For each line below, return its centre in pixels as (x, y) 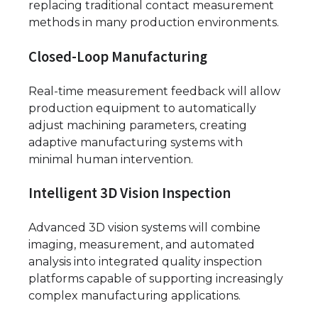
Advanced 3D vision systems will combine (144, 228)
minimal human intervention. (111, 159)
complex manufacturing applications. (135, 296)
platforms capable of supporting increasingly (156, 279)
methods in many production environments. (154, 23)
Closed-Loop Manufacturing (118, 56)
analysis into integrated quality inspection (145, 262)
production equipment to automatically (142, 108)
